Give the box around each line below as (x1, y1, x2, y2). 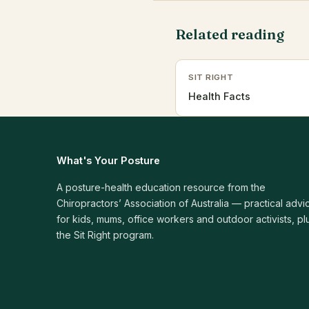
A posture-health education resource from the (57, 181, 266, 193)
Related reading (175, 26, 284, 43)
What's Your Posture (57, 154, 160, 166)
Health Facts (188, 90, 250, 102)
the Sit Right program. (57, 229, 154, 241)
